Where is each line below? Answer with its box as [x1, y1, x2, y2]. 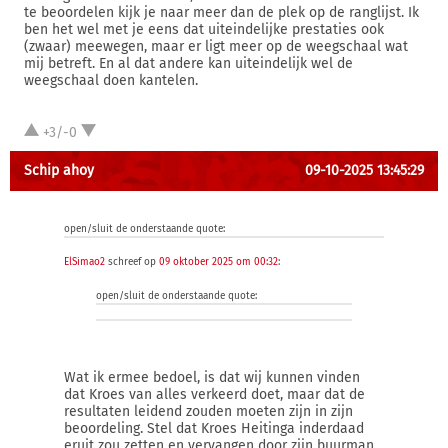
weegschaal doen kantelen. [24, 72, 198, 89]
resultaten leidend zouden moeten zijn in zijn [64, 403, 353, 420]
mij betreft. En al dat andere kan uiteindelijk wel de [24, 55, 353, 72]
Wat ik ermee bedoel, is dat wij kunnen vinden [64, 369, 360, 386]
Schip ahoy [24, 162, 94, 179]
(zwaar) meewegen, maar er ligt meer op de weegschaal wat [24, 38, 408, 55]
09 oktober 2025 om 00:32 [159, 256, 278, 268]
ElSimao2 [64, 256, 105, 268]
